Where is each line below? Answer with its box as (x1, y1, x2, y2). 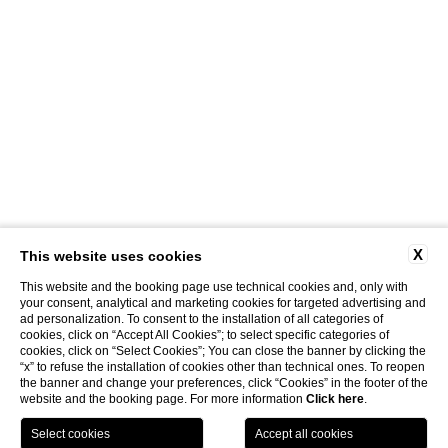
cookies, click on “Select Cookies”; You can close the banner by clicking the (20, 344, 426, 358)
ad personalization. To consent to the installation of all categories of (20, 312, 383, 326)
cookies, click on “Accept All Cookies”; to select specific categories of (20, 328, 389, 342)
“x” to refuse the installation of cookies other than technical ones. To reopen (20, 360, 425, 374)
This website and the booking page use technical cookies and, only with (20, 280, 408, 294)
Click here (306, 392, 364, 406)
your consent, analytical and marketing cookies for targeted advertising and (20, 296, 426, 310)
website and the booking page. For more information (20, 392, 306, 406)
